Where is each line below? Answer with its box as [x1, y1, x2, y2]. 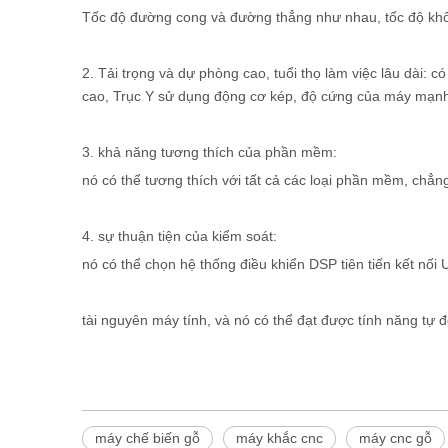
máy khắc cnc [236, 430, 323, 446]
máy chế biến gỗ [95, 430, 200, 446]
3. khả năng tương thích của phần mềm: [82, 144, 337, 160]
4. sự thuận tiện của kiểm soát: [82, 228, 277, 244]
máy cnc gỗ [359, 430, 432, 446]
